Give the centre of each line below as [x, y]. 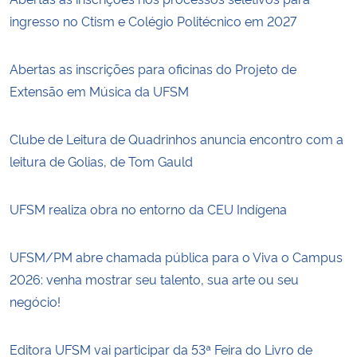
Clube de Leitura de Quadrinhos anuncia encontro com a [177, 138]
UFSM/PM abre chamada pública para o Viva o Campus [176, 256]
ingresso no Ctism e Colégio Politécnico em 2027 [153, 20]
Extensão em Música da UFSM [99, 90]
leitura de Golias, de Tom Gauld [101, 161]
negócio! [37, 301]
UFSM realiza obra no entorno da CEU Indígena [148, 208]
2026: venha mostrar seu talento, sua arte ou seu [154, 279]
